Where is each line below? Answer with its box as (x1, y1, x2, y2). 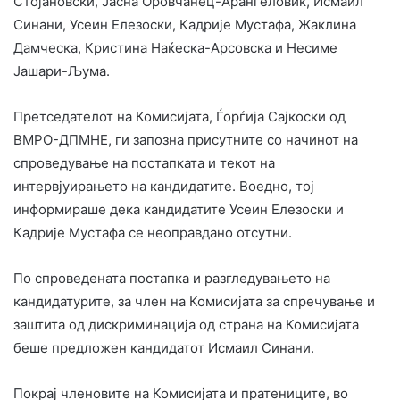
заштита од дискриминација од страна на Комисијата (13, 316, 359, 334)
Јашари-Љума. (13, 62, 110, 80)
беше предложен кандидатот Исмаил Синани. (13, 339, 314, 357)
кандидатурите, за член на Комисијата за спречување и (13, 293, 375, 311)
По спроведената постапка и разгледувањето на (13, 270, 330, 287)
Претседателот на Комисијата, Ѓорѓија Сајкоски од (13, 108, 346, 126)
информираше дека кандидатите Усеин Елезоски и (13, 201, 344, 219)
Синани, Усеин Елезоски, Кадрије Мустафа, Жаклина (13, 16, 356, 34)
